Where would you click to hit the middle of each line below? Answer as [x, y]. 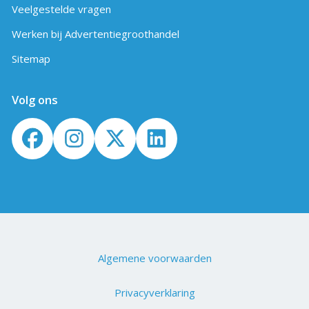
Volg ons [34, 100]
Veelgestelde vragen [61, 9]
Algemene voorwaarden [154, 258]
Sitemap [31, 59]
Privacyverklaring [154, 292]
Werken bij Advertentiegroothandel [95, 34]
